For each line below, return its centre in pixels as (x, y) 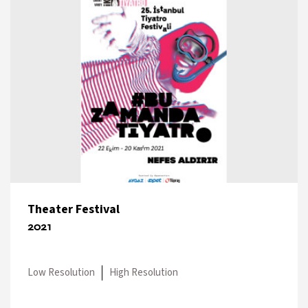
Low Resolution (61, 272)
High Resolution (144, 272)
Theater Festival (74, 209)
